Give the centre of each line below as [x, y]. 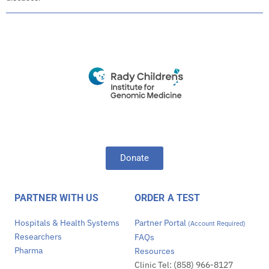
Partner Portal [161, 222]
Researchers [38, 236]
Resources [155, 251]
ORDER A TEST [168, 198]
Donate [134, 158]
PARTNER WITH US [57, 198]
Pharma [29, 250]
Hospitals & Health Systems [67, 222]
